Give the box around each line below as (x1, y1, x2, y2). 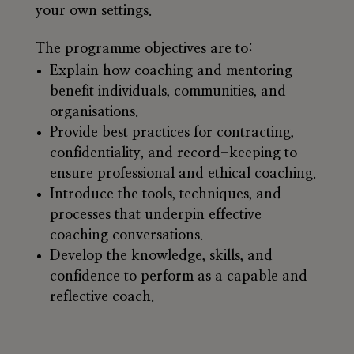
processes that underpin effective (49, 208, 262, 223)
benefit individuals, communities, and (49, 85, 286, 100)
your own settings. (35, 4, 153, 19)
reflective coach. (49, 290, 155, 305)
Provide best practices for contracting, (49, 126, 294, 141)
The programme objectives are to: (35, 42, 254, 57)
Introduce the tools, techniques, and (49, 187, 281, 202)
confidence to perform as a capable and (49, 269, 307, 284)
